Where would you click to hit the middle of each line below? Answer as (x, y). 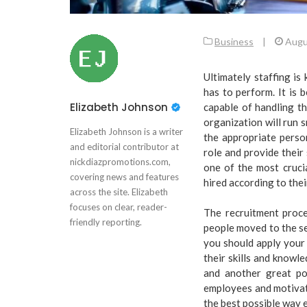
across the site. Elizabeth (119, 192)
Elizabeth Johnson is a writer (126, 131)
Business (234, 41)
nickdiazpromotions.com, (120, 161)
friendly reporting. (106, 222)
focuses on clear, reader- (119, 207)
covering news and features (124, 176)
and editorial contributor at (124, 146)
